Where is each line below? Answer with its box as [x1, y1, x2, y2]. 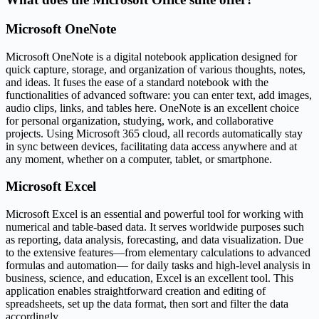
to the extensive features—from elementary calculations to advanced [6, 246, 310, 259]
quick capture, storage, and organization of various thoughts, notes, [6, 63, 305, 75]
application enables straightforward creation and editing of [6, 285, 266, 298]
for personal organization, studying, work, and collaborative [6, 114, 273, 127]
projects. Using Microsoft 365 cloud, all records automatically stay [6, 127, 303, 140]
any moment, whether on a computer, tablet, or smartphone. [6, 152, 272, 165]
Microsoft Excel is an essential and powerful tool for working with [6, 208, 303, 221]
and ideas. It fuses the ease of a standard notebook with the [6, 75, 268, 88]
